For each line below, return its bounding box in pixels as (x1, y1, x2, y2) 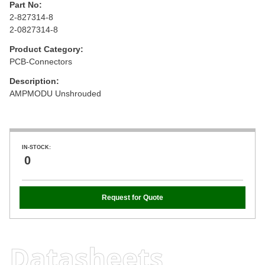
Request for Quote (101, 193, 163, 202)
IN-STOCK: (22, 144, 51, 150)
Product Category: (9, 44, 83, 54)
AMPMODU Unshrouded (9, 88, 101, 98)
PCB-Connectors (9, 56, 72, 66)
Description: (9, 76, 59, 86)
